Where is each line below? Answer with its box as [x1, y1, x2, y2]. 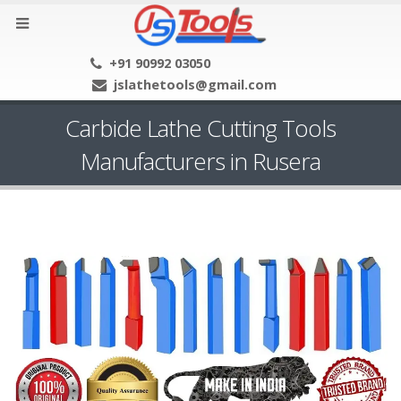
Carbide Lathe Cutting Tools [65, 111, 336, 144]
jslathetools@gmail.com [114, 74, 277, 93]
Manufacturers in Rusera [81, 144, 320, 177]
